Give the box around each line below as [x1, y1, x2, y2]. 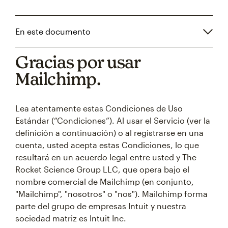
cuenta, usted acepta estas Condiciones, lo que [15, 140, 199, 150]
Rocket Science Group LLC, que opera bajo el [15, 164, 189, 174]
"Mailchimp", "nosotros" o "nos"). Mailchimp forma [15, 189, 208, 198]
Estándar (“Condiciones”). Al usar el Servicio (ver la [15, 116, 210, 125]
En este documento [15, 26, 91, 36]
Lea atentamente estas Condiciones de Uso [15, 103, 183, 113]
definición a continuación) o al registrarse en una [15, 128, 204, 137]
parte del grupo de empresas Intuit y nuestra [15, 201, 186, 211]
